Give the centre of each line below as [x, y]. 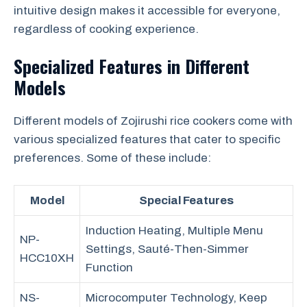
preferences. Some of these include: [112, 158]
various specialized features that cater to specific [147, 139]
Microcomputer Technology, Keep [176, 297]
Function [109, 267]
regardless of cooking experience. [106, 29]
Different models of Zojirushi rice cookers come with [153, 121]
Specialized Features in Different [132, 66]
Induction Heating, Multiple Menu [174, 230]
